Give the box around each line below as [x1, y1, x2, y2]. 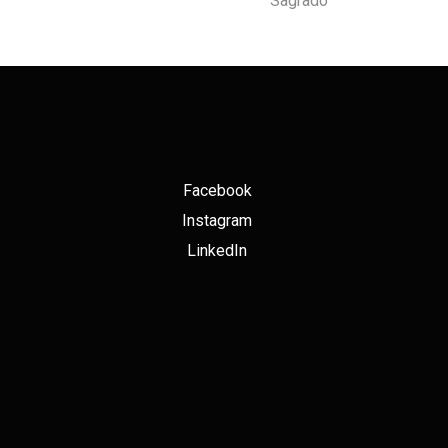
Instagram [182, 211, 253, 231]
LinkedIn [187, 241, 248, 261]
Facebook [182, 181, 252, 201]
